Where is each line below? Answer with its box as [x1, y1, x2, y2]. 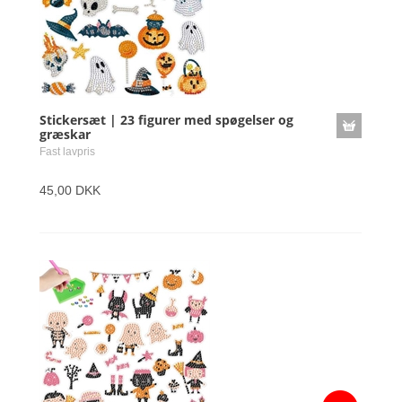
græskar [39, 126, 91, 143]
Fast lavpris [39, 145, 95, 158]
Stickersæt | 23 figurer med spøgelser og [39, 111, 293, 128]
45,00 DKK [39, 183, 100, 197]
